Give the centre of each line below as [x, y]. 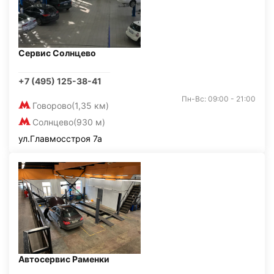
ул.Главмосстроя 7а [60, 139]
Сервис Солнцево [57, 53]
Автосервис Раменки [64, 259]
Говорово [52, 106]
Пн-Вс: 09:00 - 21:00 [219, 99]
